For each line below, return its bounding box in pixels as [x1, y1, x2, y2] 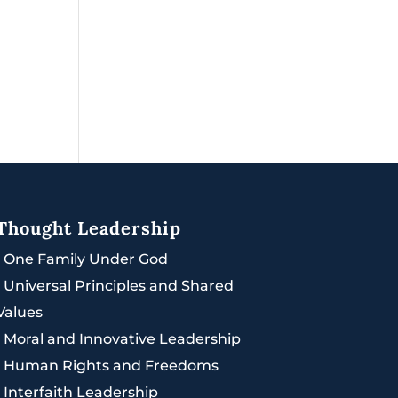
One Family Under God [3, 251, 168, 268]
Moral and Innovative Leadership [3, 330, 241, 348]
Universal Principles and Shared [3, 277, 234, 295]
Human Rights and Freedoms [3, 357, 219, 375]
